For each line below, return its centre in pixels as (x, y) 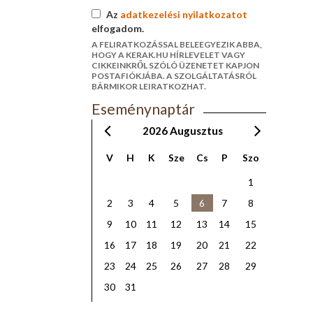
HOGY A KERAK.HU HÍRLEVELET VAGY (168, 55)
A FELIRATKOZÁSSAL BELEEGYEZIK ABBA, (176, 44)
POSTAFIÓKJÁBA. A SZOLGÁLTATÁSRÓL (174, 76)
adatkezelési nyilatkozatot (183, 14)
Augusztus (196, 131)
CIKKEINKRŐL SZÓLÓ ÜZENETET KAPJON (175, 65)
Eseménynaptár (143, 109)
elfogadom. (117, 28)
